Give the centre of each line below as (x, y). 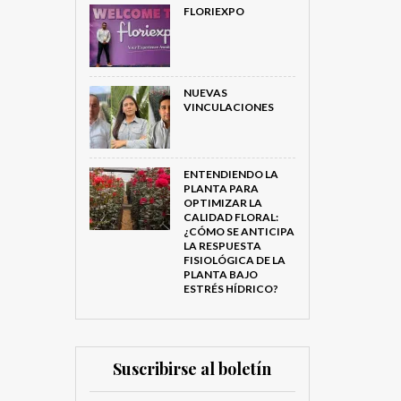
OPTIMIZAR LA (222, 203)
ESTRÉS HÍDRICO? (230, 289)
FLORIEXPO (213, 11)
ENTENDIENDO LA (230, 174)
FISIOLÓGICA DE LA (234, 260)
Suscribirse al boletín (192, 369)
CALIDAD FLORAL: (230, 217)
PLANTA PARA (221, 188)
